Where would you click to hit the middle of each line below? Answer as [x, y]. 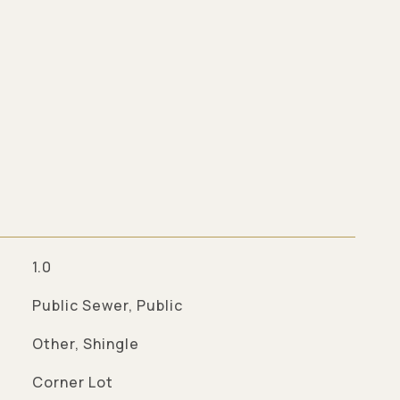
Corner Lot [72, 382]
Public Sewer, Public [107, 305]
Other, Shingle [85, 344]
